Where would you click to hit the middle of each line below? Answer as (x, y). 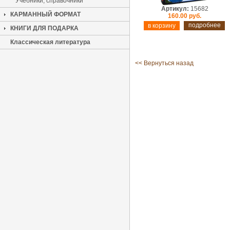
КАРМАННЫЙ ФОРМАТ (45, 14)
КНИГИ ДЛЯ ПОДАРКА (44, 28)
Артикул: (175, 9)
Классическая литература (50, 42)
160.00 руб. (185, 16)
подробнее (204, 25)
